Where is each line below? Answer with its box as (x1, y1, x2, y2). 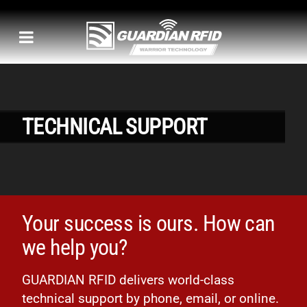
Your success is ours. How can (22, 210, 275, 236)
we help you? (22, 234, 128, 260)
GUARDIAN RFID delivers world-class (22, 272, 234, 288)
